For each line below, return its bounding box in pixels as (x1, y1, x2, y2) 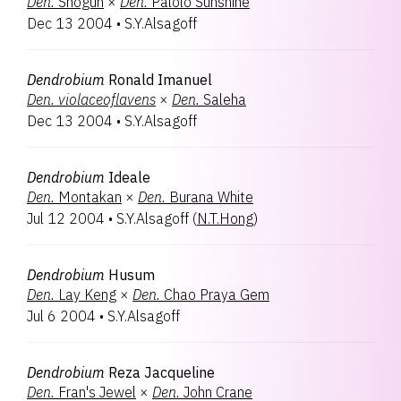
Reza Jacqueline (108, 363, 215, 381)
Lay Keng (58, 286, 116, 303)
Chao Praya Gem (164, 286, 269, 303)
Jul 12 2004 (27, 209, 105, 227)
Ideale (108, 168, 150, 186)
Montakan (58, 188, 122, 206)
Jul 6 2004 (27, 307, 96, 325)
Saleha (203, 90, 246, 108)
